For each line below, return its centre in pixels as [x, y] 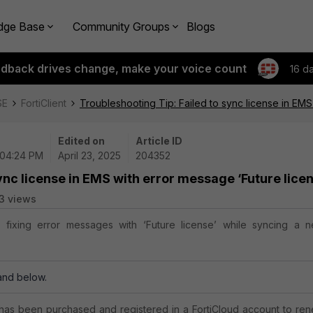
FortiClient [44, 103]
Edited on [81, 141]
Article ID [159, 141]
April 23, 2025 [89, 155]
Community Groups [121, 26]
